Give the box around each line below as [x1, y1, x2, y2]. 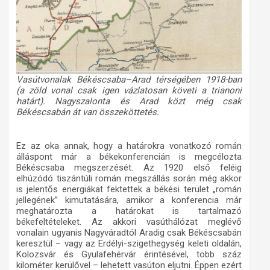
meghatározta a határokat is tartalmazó [16, 205, 242, 216]
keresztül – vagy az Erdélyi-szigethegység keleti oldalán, [16, 237, 242, 249]
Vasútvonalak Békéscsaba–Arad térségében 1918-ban [16, 74, 242, 85]
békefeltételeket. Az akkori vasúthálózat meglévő [16, 216, 242, 227]
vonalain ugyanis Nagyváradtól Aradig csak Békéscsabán [16, 227, 242, 238]
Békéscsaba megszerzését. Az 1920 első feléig [16, 162, 242, 173]
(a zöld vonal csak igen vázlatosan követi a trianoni [16, 84, 242, 96]
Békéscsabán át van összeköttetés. [16, 106, 159, 118]
